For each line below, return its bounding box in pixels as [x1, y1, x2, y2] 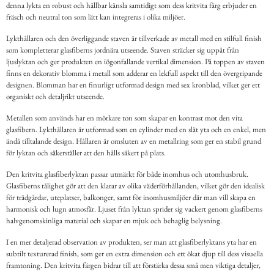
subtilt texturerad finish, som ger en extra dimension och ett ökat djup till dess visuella [6, 248, 263, 259]
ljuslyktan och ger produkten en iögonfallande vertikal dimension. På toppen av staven [6, 56, 265, 67]
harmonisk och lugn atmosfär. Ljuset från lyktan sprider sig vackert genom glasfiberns [6, 204, 262, 215]
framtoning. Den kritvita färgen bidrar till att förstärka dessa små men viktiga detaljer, [6, 260, 261, 271]
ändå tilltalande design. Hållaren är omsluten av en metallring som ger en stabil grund [6, 136, 261, 147]
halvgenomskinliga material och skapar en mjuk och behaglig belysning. [6, 215, 222, 226]
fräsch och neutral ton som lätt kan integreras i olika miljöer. [6, 12, 185, 23]
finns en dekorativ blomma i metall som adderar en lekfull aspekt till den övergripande [6, 68, 262, 79]
